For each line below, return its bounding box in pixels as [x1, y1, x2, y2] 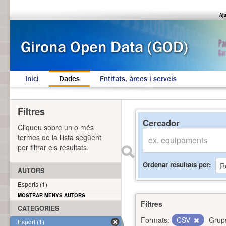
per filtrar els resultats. [18, 142, 89, 152]
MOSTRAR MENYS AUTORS [18, 192, 85, 199]
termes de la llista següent [18, 132, 101, 142]
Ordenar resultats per [143, 159, 209, 169]
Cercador [143, 117, 180, 129]
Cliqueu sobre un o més [18, 122, 94, 132]
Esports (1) [18, 180, 47, 188]
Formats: [141, 215, 169, 225]
